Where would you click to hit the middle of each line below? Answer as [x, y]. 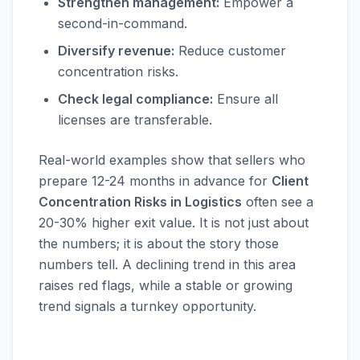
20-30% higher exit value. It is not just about [174, 223]
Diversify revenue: [116, 51]
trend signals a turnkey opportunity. [147, 306]
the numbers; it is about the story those [159, 243]
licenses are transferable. [135, 120]
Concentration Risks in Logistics [140, 202]
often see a [278, 202]
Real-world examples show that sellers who [172, 160]
